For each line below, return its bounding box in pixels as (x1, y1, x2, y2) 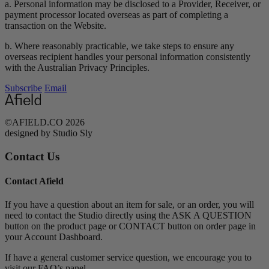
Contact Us (5, 150, 59, 163)
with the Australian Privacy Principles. (5, 62, 150, 73)
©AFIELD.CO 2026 (5, 116, 85, 127)
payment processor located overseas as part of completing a (5, 10, 228, 20)
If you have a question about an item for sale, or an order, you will (5, 199, 254, 210)
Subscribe (5, 83, 42, 94)
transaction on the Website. (5, 20, 106, 31)
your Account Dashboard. (5, 232, 103, 243)
